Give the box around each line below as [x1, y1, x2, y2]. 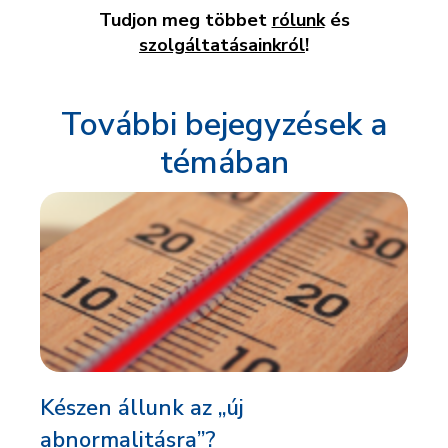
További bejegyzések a [61, 103, 387, 147]
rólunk [271, 8, 325, 33]
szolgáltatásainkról [139, 33, 305, 58]
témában [159, 141, 289, 185]
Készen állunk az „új [40, 393, 244, 424]
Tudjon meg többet [98, 8, 272, 33]
